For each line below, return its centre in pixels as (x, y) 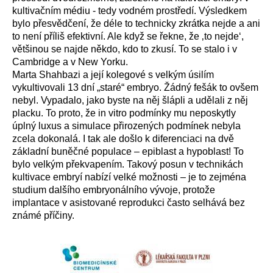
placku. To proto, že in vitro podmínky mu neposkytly (124, 113)
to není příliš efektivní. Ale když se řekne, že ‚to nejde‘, (128, 36)
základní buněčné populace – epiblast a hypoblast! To (128, 151)
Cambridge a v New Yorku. (71, 62)
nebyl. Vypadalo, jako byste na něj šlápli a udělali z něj (130, 100)
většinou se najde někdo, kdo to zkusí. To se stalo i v (125, 49)
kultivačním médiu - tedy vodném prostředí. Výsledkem (129, 11)
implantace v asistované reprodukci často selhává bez (129, 203)
